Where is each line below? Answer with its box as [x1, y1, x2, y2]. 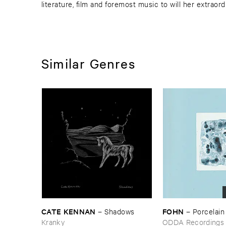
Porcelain [192, 206, 225, 216]
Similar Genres [41, 54, 135, 72]
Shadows [104, 206, 135, 216]
